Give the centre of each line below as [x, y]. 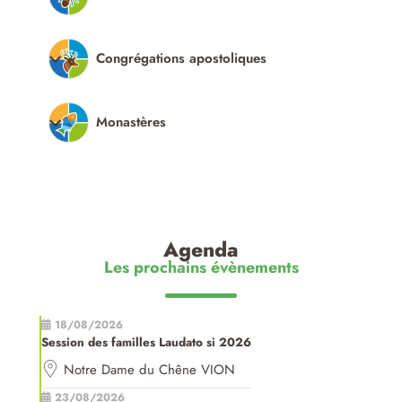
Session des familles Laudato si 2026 [147, 343]
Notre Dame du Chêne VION [150, 370]
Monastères [131, 122]
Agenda [201, 250]
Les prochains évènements [201, 268]
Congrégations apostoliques [182, 59]
